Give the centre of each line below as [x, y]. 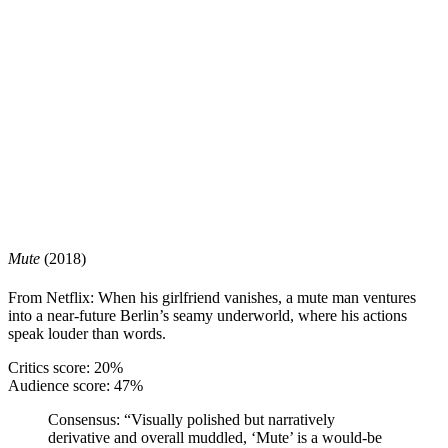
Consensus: [84, 420]
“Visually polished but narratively [227, 420]
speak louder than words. [87, 334]
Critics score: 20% [65, 368]
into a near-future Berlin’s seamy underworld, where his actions [207, 316]
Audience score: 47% [75, 386]
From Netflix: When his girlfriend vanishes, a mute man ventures [212, 298]
